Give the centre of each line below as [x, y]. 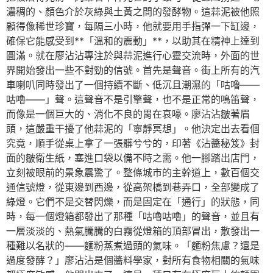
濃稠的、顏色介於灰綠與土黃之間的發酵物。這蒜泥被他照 [133, 12]
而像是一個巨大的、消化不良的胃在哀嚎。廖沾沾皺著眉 [128, 114]
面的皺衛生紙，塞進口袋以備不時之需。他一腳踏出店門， [133, 158]
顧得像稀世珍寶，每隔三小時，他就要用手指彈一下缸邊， [133, 26]
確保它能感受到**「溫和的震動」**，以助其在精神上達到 [133, 41]
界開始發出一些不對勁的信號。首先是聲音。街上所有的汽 [133, 70]
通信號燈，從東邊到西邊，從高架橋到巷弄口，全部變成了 [133, 187]
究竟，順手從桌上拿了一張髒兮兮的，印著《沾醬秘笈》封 [133, 143]
